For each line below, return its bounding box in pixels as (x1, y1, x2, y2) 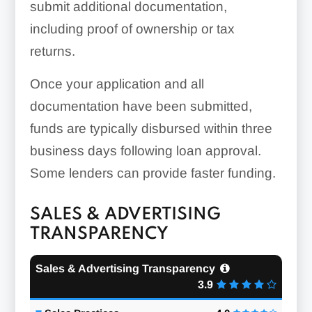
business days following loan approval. (29, 143, 261, 158)
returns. (29, 43, 75, 58)
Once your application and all (29, 76, 204, 91)
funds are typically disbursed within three (29, 120, 272, 136)
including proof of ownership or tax (29, 21, 235, 36)
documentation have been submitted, (29, 98, 252, 114)
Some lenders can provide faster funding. (29, 165, 276, 180)
